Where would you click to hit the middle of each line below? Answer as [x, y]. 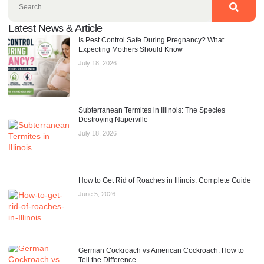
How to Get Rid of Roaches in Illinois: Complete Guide [165, 180]
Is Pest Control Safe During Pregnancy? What [151, 40]
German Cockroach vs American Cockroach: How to [161, 250]
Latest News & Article [55, 28]
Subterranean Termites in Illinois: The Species [152, 110]
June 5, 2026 [97, 194]
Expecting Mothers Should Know [131, 49]
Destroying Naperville [113, 119]
